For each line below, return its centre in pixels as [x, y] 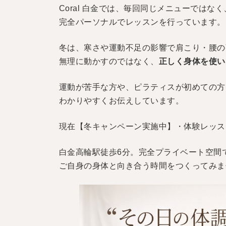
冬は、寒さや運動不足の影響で [117, 48]
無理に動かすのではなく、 [109, 62]
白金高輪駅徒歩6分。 [99, 152]
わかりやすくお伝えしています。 [122, 101]
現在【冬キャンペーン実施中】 [117, 127]
